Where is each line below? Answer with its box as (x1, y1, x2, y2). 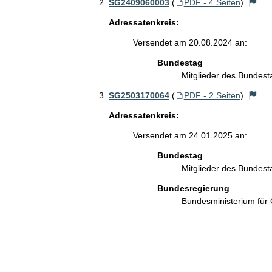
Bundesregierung (157, 183, 229, 193)
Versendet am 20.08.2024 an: (132, 38, 247, 47)
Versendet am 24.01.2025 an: (132, 131, 247, 140)
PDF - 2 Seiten (183, 90, 240, 100)
